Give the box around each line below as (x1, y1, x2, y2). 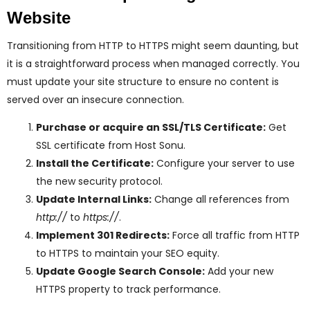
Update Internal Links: (36, 192, 152, 207)
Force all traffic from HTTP (170, 228, 300, 243)
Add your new (205, 264, 273, 279)
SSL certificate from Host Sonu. (36, 138, 185, 153)
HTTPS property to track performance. (36, 282, 221, 297)
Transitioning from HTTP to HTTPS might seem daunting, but (7, 39, 299, 53)
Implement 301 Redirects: (36, 228, 170, 243)
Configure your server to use (154, 156, 295, 171)
